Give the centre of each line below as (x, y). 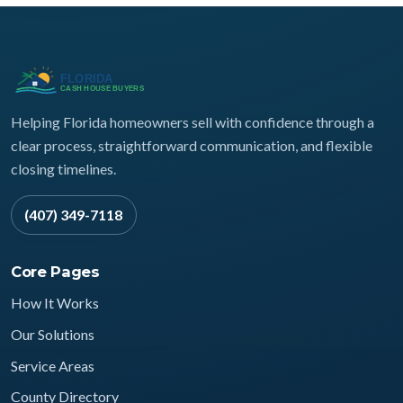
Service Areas (53, 365)
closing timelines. (63, 169)
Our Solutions (53, 334)
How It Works (55, 302)
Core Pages (55, 272)
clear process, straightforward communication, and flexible (192, 145)
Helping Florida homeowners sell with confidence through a (193, 122)
